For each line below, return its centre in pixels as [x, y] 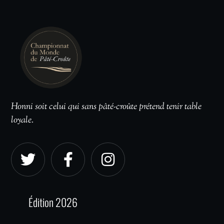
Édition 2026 [53, 202]
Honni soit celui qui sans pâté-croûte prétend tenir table [106, 107]
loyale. [22, 120]
